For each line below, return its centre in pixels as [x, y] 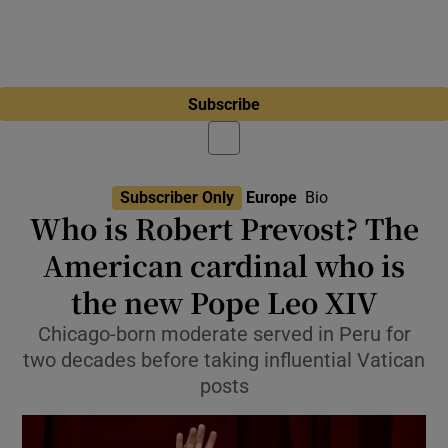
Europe [271, 197]
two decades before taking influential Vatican [224, 360]
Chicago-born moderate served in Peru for [224, 334]
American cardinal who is [224, 265]
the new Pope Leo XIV [224, 302]
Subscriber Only [177, 196]
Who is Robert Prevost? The [224, 228]
